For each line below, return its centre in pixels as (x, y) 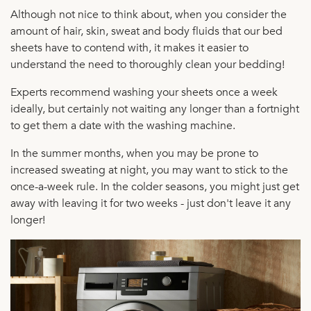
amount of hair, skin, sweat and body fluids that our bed (146, 31)
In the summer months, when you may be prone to (134, 153)
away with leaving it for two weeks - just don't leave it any (151, 203)
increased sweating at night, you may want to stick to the (149, 170)
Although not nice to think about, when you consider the (149, 14)
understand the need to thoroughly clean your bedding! (148, 64)
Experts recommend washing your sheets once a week (144, 92)
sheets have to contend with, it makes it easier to (129, 48)
